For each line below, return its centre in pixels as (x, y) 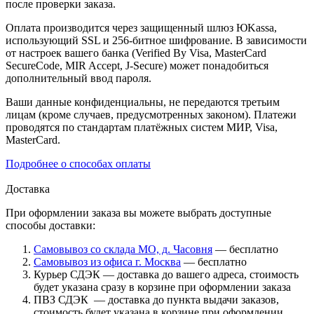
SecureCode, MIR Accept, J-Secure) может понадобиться (137, 65)
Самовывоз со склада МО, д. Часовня (123, 249)
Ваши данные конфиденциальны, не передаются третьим (143, 102)
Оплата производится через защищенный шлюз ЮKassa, (141, 27)
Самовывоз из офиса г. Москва (107, 261)
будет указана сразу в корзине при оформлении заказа (162, 287)
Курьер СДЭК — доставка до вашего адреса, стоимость (166, 274)
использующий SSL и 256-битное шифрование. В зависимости (156, 40)
